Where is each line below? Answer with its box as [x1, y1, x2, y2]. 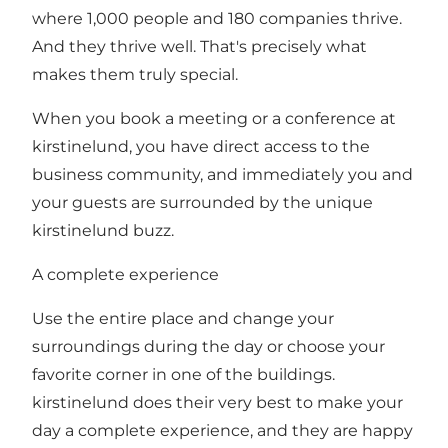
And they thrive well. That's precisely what [32, 36, 367, 56]
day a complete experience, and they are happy [32, 420, 413, 440]
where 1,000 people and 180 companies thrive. [32, 8, 402, 28]
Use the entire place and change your [32, 308, 334, 328]
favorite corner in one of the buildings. [32, 364, 335, 384]
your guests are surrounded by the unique [32, 192, 373, 212]
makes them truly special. [32, 64, 238, 84]
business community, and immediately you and [32, 164, 413, 184]
